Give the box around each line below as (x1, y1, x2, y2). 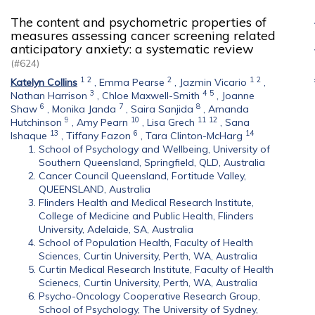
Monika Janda (52, 103, 116, 115)
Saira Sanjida (131, 103, 193, 115)
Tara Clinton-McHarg (146, 129, 243, 142)
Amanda (208, 103, 249, 115)
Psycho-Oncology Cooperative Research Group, (39, 290, 260, 302)
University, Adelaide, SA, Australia (39, 223, 193, 236)
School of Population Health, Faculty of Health (39, 236, 253, 249)
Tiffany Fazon (66, 129, 131, 142)
